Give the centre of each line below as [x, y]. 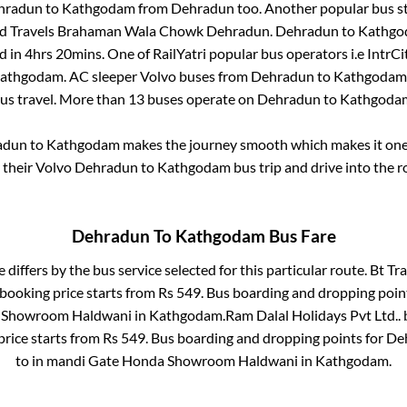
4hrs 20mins [63, 54]
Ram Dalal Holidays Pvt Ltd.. [313, 314]
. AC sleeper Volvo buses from [157, 76]
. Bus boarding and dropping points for [266, 337]
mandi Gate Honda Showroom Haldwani [172, 360]
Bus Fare [300, 236]
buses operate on [201, 99]
